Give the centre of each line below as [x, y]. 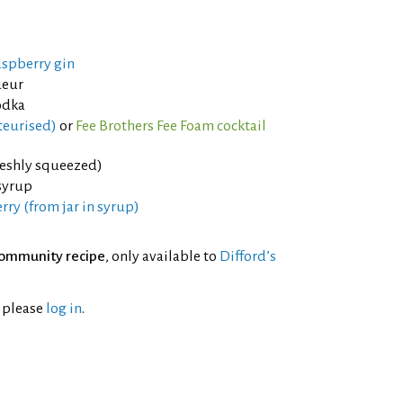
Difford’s [248, 256]
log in [64, 309]
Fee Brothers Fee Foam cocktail [171, 126]
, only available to [162, 256]
